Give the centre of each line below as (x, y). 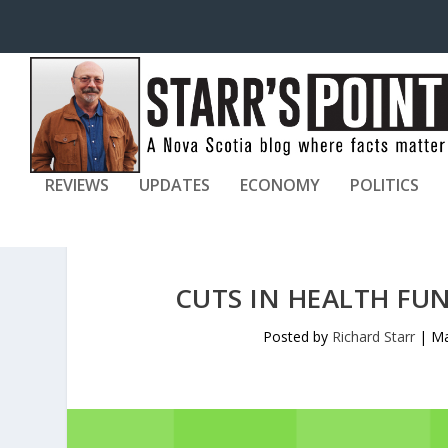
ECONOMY (280, 184)
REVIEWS (77, 184)
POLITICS (384, 184)
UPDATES (174, 184)
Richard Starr (373, 337)
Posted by (297, 337)
